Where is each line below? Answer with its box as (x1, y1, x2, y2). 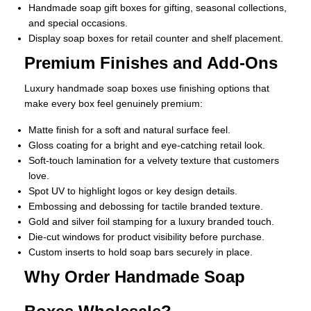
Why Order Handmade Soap (24, 267, 245, 287)
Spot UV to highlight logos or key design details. (28, 185, 237, 197)
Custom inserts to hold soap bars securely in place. (28, 246, 253, 258)
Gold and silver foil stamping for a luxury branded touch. (28, 216, 274, 228)
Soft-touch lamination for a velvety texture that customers (28, 155, 279, 167)
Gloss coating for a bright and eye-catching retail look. (28, 140, 265, 151)
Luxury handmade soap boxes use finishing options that (24, 83, 269, 94)
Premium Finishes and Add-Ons (24, 53, 278, 73)
